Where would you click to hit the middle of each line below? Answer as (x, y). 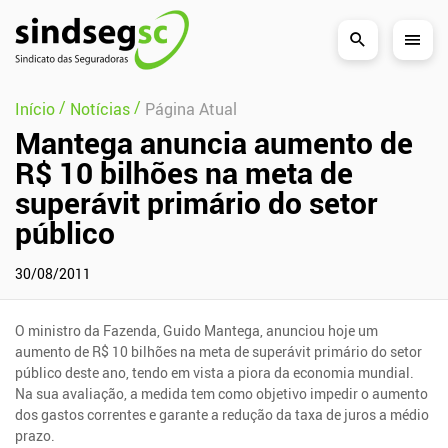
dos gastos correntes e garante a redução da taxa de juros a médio (222, 414)
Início (35, 108)
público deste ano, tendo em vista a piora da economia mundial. (215, 372)
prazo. (35, 435)
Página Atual (191, 108)
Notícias (100, 108)
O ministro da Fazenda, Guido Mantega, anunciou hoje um (197, 330)
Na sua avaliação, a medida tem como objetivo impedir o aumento (222, 393)
